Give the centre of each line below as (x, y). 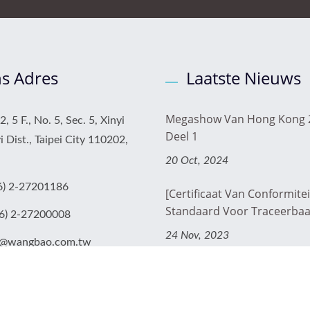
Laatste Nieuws (244, 77)
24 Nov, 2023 (197, 235)
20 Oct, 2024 (197, 160)
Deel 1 (182, 136)
